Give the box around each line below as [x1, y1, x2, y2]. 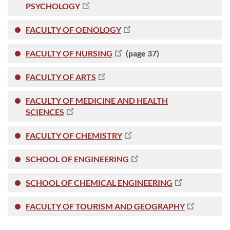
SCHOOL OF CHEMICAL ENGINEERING [26, 177, 172, 187]
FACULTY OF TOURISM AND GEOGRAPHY [26, 201, 185, 211]
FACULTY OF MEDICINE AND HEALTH [26, 95, 168, 105]
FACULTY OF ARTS [26, 71, 96, 82]
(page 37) [124, 48, 159, 58]
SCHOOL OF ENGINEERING [26, 154, 129, 164]
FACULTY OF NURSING [26, 48, 112, 58]
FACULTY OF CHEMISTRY [26, 130, 122, 140]
